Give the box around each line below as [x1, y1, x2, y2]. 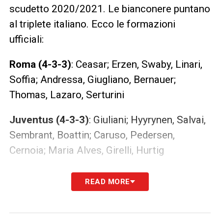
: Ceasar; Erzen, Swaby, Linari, [71, 58, 202, 71]
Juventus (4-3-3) [9, 114, 89, 126]
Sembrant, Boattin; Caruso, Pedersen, [9, 129, 175, 141]
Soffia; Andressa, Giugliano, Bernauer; [9, 74, 176, 86]
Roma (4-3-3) [9, 58, 71, 71]
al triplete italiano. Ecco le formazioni [9, 18, 175, 30]
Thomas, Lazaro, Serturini [9, 89, 124, 101]
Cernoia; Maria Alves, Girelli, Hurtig [9, 144, 164, 157]
